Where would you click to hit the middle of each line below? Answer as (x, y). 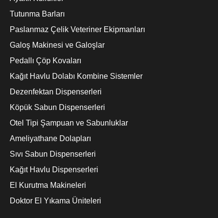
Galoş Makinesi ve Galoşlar (57, 45)
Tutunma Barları (37, 14)
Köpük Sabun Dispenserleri (57, 107)
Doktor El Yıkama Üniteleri (55, 200)
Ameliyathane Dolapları (50, 138)
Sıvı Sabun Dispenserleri (53, 154)
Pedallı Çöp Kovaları (45, 60)
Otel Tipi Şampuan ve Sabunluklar (69, 123)
